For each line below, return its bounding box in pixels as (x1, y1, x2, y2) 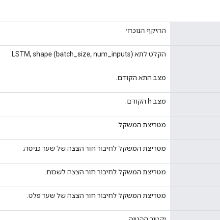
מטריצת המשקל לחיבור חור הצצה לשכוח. (45, 167, 166, 176)
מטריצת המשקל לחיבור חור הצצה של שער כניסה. (23, 144, 166, 152)
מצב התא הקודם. (116, 73, 166, 82)
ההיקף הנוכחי (126, 26, 166, 34)
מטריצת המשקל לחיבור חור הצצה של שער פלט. (27, 191, 166, 199)
